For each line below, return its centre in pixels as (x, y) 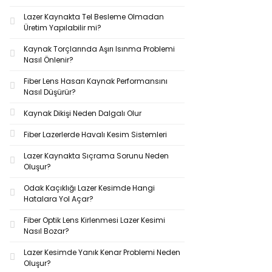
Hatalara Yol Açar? (59, 199)
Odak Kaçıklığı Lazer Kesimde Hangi (89, 188)
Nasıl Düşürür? (50, 92)
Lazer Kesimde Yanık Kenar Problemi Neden (102, 252)
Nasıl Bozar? (46, 231)
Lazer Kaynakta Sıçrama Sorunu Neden (96, 156)
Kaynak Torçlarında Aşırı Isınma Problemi (99, 49)
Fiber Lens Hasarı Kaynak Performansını (96, 81)
